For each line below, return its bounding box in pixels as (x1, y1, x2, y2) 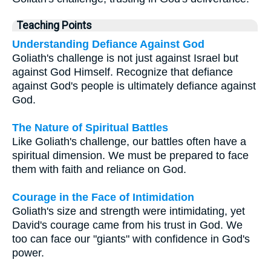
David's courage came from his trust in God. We (12, 218, 243, 231)
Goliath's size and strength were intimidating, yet (12, 204, 245, 217)
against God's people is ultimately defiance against (12, 79, 256, 92)
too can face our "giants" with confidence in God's (12, 232, 250, 245)
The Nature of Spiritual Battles (12, 121, 168, 134)
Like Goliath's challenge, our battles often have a (12, 135, 246, 148)
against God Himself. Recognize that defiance (12, 65, 233, 78)
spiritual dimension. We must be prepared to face (12, 149, 249, 162)
